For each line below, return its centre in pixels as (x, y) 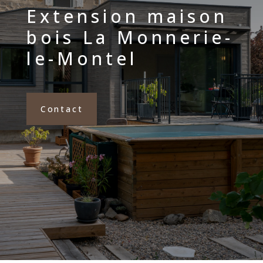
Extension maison (127, 16)
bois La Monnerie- (130, 37)
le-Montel (82, 58)
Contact (62, 109)
